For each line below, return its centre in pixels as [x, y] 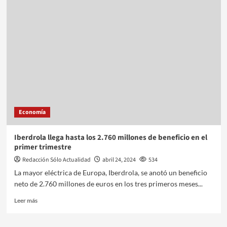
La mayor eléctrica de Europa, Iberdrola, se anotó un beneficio [110, 172]
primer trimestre [43, 147]
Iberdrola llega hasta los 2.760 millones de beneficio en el [110, 137]
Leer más [26, 200]
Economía [32, 112]
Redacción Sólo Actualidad [56, 160]
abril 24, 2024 [119, 160]
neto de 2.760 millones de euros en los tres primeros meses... [108, 183]
